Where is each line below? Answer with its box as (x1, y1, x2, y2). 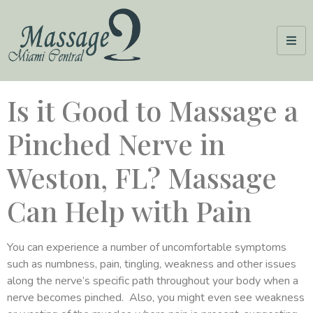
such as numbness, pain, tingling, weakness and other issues (7, 256, 296, 272)
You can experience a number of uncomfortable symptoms (7, 239, 286, 255)
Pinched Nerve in (7, 124, 225, 162)
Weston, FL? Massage (7, 158, 277, 196)
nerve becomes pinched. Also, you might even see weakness (7, 289, 305, 305)
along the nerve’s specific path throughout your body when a (7, 272, 298, 289)
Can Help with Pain (7, 191, 252, 229)
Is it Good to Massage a (7, 91, 298, 129)
